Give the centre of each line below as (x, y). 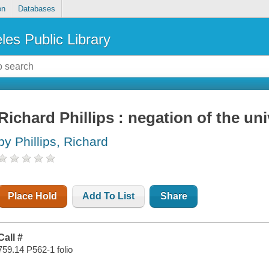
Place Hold (33, 196)
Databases (36, 9)
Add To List (109, 196)
